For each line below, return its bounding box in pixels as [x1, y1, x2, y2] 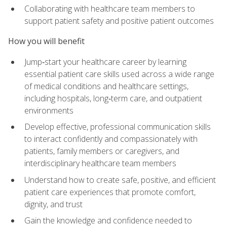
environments [24, 104, 73, 116]
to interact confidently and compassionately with [24, 133, 198, 145]
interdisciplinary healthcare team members [24, 158, 176, 169]
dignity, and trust [24, 198, 83, 210]
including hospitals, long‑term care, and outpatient [24, 92, 202, 104]
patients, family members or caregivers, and [24, 145, 179, 157]
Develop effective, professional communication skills [24, 121, 211, 133]
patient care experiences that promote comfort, [24, 186, 196, 198]
